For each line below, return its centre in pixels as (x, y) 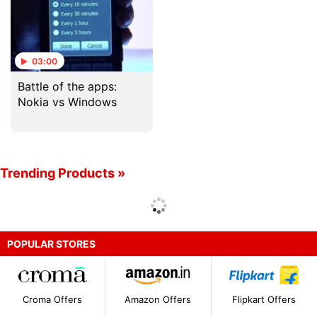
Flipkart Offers (264, 300)
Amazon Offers (158, 300)
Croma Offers (53, 300)
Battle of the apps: (67, 86)
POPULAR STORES (51, 244)
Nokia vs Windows (67, 102)
